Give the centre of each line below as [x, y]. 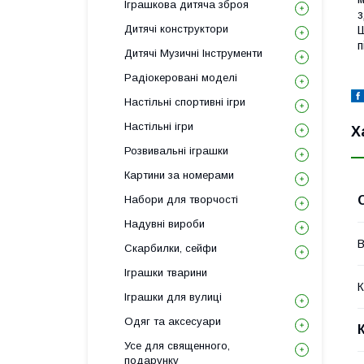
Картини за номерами [179, 175]
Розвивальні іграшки [176, 151]
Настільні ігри [159, 126]
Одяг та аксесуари [173, 321]
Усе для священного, [177, 346]
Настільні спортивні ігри [185, 102]
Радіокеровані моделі [181, 78]
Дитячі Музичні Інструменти [193, 53]
